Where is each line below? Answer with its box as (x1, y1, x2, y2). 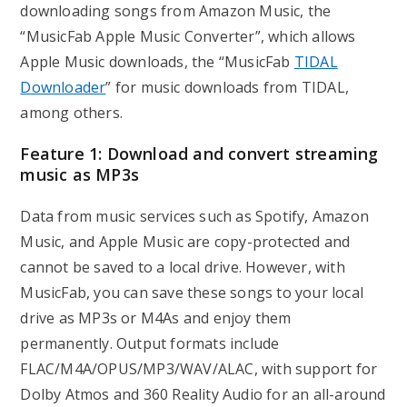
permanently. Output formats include (20, 333, 280, 353)
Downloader (20, 77, 106, 97)
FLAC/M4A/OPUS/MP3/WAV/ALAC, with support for (20, 359, 378, 379)
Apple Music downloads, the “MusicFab (20, 52, 294, 72)
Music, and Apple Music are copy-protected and (20, 232, 351, 252)
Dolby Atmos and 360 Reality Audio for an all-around (20, 384, 386, 404)
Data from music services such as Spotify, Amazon (20, 206, 370, 226)
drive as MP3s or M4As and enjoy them (20, 308, 292, 328)
